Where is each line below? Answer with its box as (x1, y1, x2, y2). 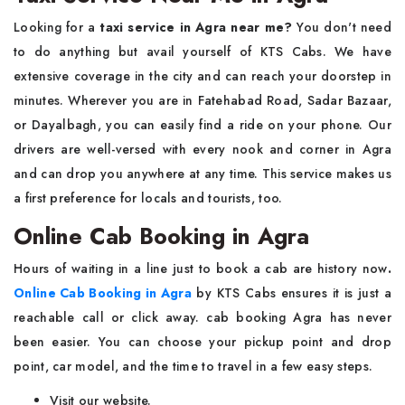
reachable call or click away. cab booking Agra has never (14, 307, 391, 326)
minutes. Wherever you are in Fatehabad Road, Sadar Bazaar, (14, 90, 391, 109)
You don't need (297, 17, 391, 36)
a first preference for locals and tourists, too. (14, 188, 287, 207)
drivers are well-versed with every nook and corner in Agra (14, 139, 391, 158)
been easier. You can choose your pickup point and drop (14, 332, 391, 351)
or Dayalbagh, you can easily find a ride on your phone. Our (14, 115, 391, 134)
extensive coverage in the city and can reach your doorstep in (14, 66, 391, 85)
